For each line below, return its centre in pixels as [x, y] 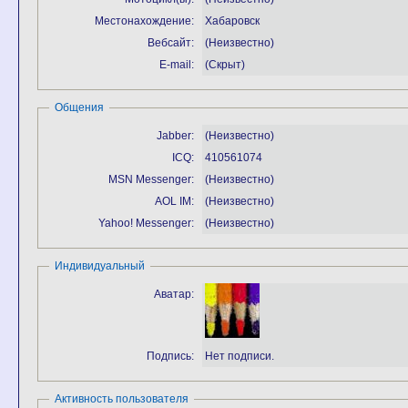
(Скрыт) [225, 65]
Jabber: [175, 136]
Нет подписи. [240, 356]
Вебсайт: [171, 43]
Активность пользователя [122, 399]
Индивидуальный [100, 266]
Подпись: [170, 356]
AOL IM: [174, 201]
